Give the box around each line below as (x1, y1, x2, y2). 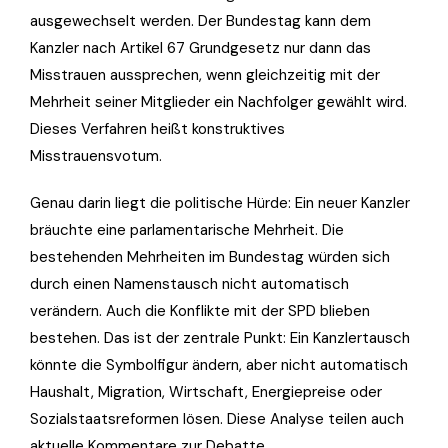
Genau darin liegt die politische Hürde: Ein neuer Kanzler (30, 192, 410, 213)
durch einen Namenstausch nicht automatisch (30, 273, 349, 294)
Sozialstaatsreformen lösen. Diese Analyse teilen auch (30, 408, 404, 429)
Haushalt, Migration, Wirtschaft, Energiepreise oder (30, 381, 382, 402)
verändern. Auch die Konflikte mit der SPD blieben (30, 300, 370, 321)
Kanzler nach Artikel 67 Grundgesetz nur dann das (30, 37, 371, 58)
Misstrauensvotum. (30, 145, 162, 166)
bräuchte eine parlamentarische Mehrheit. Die (30, 219, 344, 240)
